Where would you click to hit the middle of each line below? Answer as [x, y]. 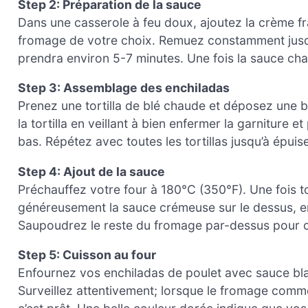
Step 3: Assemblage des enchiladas [124, 88]
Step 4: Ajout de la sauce [91, 171]
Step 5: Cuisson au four [87, 255]
